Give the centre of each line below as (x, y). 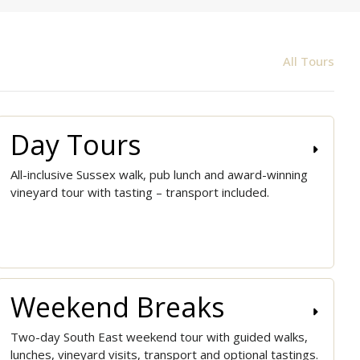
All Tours (309, 61)
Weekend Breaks (118, 307)
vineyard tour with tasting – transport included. (140, 192)
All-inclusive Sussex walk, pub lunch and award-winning (159, 174)
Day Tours (76, 145)
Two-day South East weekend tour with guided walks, (159, 337)
